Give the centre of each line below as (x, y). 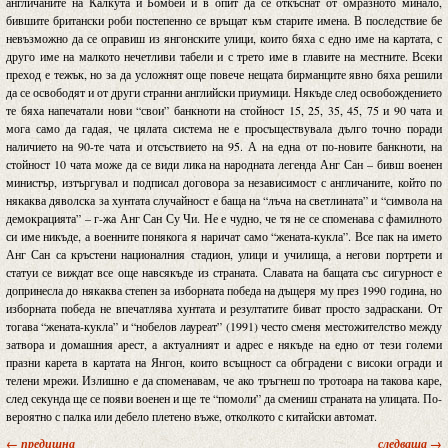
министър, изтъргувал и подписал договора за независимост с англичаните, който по (224, 181)
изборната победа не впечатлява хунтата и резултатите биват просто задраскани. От (224, 307)
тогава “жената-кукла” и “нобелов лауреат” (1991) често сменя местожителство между (224, 325)
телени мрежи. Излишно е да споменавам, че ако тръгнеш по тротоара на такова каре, (224, 379)
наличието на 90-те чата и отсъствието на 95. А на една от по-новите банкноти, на (224, 145)
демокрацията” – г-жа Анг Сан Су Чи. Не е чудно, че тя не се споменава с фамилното (224, 217)
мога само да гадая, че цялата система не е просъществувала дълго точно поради (224, 127)
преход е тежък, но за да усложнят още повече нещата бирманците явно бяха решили (224, 73)
